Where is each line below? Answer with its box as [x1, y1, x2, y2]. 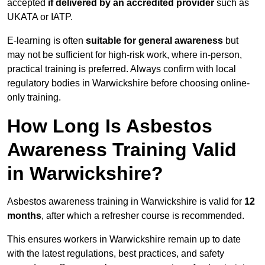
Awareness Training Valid [7, 139, 237, 161]
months [7, 211, 41, 221]
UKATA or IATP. [7, 12, 73, 22]
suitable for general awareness [86, 35, 223, 46]
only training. [7, 92, 61, 103]
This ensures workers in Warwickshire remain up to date [7, 234, 241, 245]
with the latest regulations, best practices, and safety [7, 248, 224, 259]
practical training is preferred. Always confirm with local [7, 64, 236, 75]
